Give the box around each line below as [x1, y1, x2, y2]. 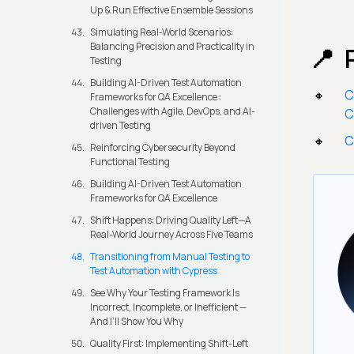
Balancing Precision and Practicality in [90, 40, 254, 54]
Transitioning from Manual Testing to [90, 250, 250, 264]
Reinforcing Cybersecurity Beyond [90, 141, 235, 155]
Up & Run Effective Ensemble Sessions [90, 3, 253, 17]
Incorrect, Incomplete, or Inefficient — [90, 300, 247, 314]
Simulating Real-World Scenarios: [90, 25, 233, 40]
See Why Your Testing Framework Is [90, 286, 239, 300]
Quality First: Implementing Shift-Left [90, 337, 248, 351]
